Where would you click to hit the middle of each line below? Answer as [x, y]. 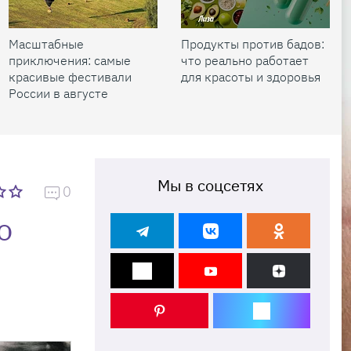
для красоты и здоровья [251, 77]
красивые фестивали [70, 77]
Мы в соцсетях [210, 185]
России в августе [58, 93]
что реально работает [245, 60]
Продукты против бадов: [253, 44]
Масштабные [46, 44]
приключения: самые [70, 60]
